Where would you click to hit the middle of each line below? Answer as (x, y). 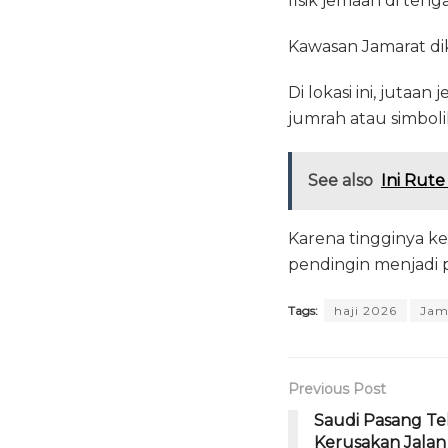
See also (340, 181)
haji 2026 (365, 311)
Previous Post (337, 389)
